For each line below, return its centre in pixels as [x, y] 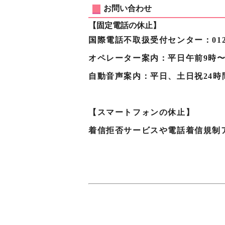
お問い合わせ [128, 8]
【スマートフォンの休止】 [142, 112]
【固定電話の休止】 [125, 25]
